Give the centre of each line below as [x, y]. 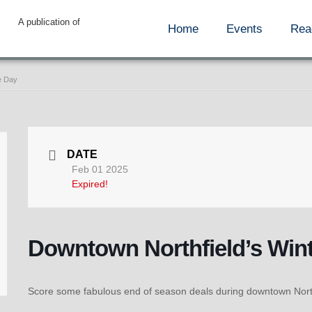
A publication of [49, 22]
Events [245, 29]
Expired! [89, 184]
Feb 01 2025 [100, 170]
